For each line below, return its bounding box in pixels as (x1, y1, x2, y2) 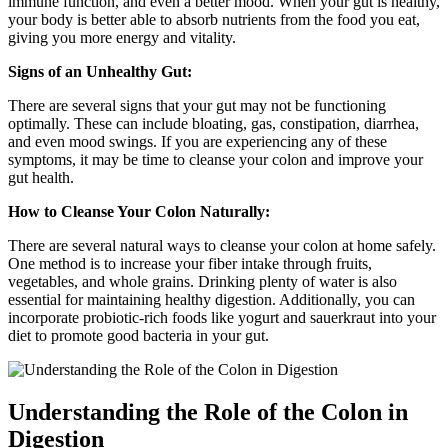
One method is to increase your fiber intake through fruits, (8, 254, 372, 272)
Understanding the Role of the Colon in (8, 398, 408, 425)
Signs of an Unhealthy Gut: (8, 62, 192, 80)
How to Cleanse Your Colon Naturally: (8, 202, 270, 220)
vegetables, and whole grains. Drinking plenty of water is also (8, 272, 397, 290)
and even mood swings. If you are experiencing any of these (8, 132, 387, 150)
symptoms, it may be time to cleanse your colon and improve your (8, 150, 423, 168)
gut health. (8, 168, 74, 186)
